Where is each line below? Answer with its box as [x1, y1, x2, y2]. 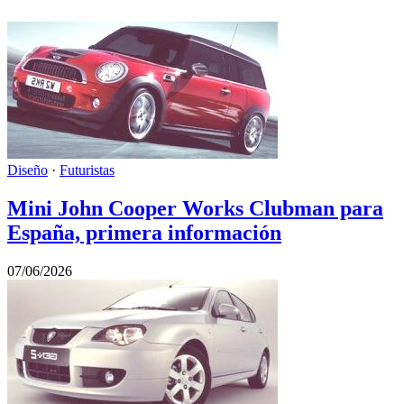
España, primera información [7, 220, 281, 244]
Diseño [7, 161, 48, 178]
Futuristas [60, 161, 115, 178]
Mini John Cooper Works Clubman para [7, 196, 383, 220]
